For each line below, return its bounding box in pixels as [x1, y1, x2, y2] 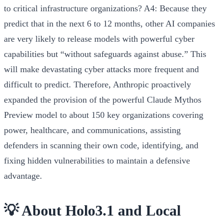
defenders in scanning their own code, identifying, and [4, 140, 198, 150]
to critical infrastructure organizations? [4, 3, 142, 13]
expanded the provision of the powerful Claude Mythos [4, 94, 201, 105]
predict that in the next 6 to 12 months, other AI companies [4, 18, 215, 28]
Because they [157, 3, 207, 13]
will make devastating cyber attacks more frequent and [4, 64, 199, 74]
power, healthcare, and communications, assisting [4, 125, 181, 135]
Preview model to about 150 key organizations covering [4, 110, 203, 120]
